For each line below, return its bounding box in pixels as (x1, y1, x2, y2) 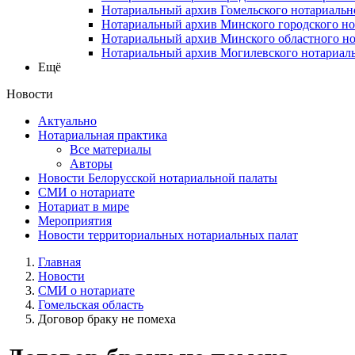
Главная (38, 254, 81, 269)
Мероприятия (38, 213, 112, 227)
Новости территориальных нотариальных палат (38, 227, 298, 242)
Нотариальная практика (38, 128, 167, 142)
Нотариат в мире (38, 199, 129, 213)
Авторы (70, 156, 113, 170)
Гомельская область (38, 297, 143, 311)
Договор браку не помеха (38, 311, 176, 326)
